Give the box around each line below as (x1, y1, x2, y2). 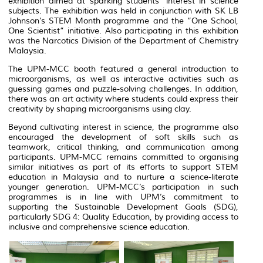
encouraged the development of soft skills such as (8, 131, 238, 142)
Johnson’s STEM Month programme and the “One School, (8, 15, 238, 26)
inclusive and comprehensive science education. (8, 221, 190, 232)
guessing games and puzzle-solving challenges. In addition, (8, 83, 238, 94)
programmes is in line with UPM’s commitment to (8, 191, 238, 202)
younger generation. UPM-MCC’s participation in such (8, 181, 238, 192)
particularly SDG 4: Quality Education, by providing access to (8, 211, 238, 222)
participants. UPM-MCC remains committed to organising (8, 151, 238, 162)
